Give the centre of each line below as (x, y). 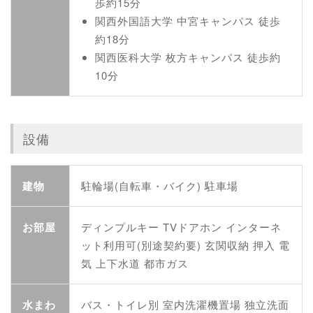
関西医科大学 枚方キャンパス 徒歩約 (188, 57)
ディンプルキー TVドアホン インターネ (181, 227)
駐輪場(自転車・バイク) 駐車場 (160, 186)
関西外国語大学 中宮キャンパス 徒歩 (188, 20)
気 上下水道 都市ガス (135, 263)
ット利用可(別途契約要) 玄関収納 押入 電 (185, 245)
